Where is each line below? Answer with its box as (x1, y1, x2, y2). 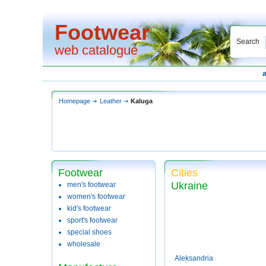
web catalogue (55, 43, 138, 58)
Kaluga (131, 97, 153, 104)
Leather (100, 97, 122, 104)
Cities (171, 167, 198, 179)
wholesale (67, 240, 100, 248)
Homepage (59, 97, 90, 104)
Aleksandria (175, 254, 213, 262)
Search (236, 37, 259, 46)
